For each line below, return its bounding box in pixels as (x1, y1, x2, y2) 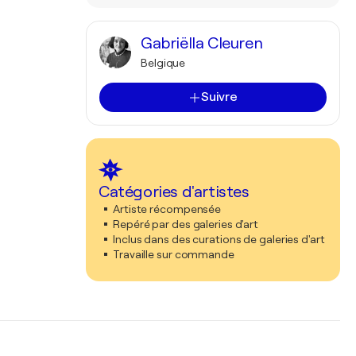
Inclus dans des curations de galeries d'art (113, 233, 325, 246)
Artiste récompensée (113, 203, 222, 215)
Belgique (141, 56, 186, 69)
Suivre (200, 90, 238, 104)
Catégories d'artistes (99, 183, 250, 201)
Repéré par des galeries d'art (113, 218, 259, 230)
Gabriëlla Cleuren (141, 34, 263, 52)
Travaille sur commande (113, 248, 234, 261)
